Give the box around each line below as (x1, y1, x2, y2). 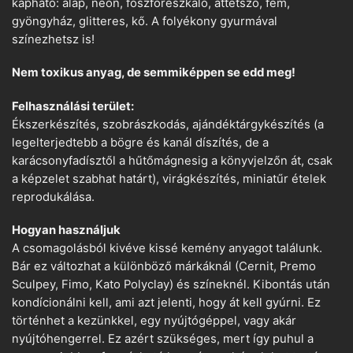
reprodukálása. (12, 189, 95, 204)
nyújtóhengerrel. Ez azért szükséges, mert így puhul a (12, 332, 314, 347)
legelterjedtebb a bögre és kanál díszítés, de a (12, 135, 269, 150)
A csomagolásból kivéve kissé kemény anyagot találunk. (12, 241, 322, 256)
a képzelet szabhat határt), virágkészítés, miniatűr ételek (12, 171, 326, 186)
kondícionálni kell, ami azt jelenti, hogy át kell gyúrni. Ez (12, 295, 321, 310)
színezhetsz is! (12, 32, 95, 47)
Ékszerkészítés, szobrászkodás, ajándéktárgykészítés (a (12, 117, 324, 132)
